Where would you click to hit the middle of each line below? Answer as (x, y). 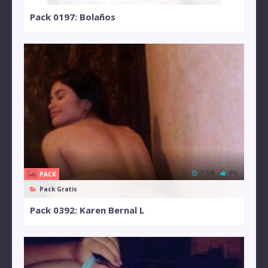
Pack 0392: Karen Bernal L (87, 210)
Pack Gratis (58, 189)
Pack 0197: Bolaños (73, 17)
